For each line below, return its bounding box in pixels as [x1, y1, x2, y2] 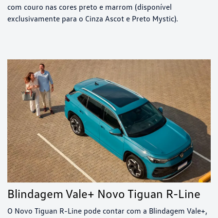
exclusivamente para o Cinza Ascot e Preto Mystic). [7, 13, 178, 23]
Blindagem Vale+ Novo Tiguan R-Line [7, 186, 200, 201]
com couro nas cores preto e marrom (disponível [7, 1, 172, 12]
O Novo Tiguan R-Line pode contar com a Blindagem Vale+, [7, 206, 207, 216]
